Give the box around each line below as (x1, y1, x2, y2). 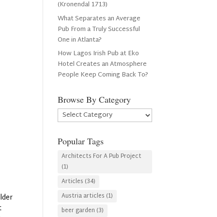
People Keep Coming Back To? (58, 69, 149, 81)
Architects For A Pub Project (62, 151, 142, 162)
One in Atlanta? (58, 34, 104, 46)
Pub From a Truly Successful (58, 23, 140, 35)
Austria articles (62, 191, 105, 201)
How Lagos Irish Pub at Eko (58, 48, 139, 60)
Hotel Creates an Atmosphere (58, 59, 147, 70)
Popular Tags (58, 135, 104, 147)
